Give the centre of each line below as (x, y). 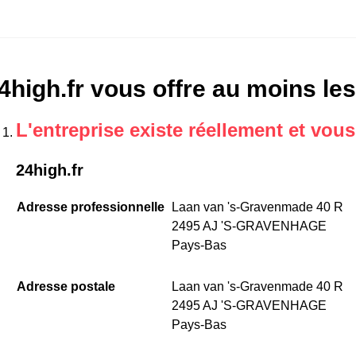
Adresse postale (66, 286)
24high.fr (49, 170)
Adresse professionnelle (90, 207)
